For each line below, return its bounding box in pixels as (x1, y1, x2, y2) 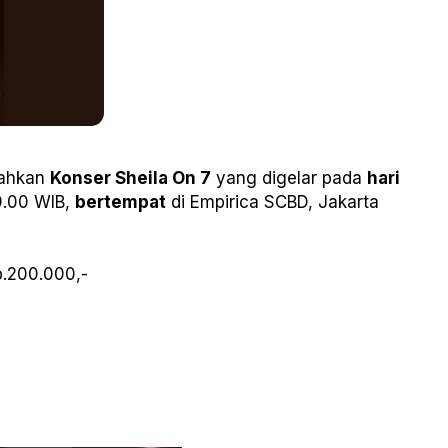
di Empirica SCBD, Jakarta (166, 192, 379, 213)
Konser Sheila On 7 (50, 168, 211, 189)
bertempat (75, 192, 166, 213)
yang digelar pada (211, 168, 367, 189)
